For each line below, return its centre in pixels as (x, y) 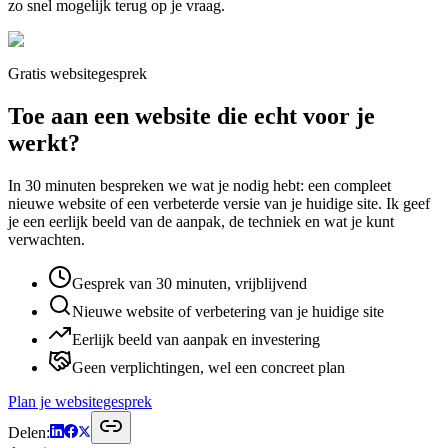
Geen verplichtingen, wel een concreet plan (208, 367)
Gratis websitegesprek (77, 74)
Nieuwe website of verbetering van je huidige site (228, 311)
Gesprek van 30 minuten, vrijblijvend (189, 283)
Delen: (29, 432)
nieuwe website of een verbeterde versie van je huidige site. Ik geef (219, 203)
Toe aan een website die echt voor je (191, 115)
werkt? (44, 142)
